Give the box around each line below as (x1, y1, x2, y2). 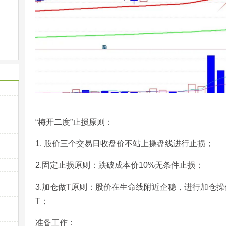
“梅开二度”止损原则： (35, 117, 113, 126)
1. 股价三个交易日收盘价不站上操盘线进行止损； (35, 139, 213, 148)
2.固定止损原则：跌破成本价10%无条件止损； (35, 160, 203, 169)
